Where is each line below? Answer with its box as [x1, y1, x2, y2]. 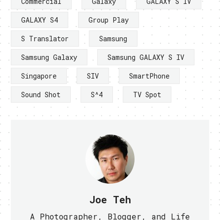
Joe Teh [89, 192, 131, 206]
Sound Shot [21, 89, 61, 99]
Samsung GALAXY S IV [108, 52, 185, 62]
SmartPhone [129, 71, 170, 81]
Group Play [88, 15, 129, 25]
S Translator [21, 33, 69, 43]
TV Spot [133, 89, 162, 99]
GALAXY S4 [21, 15, 58, 25]
